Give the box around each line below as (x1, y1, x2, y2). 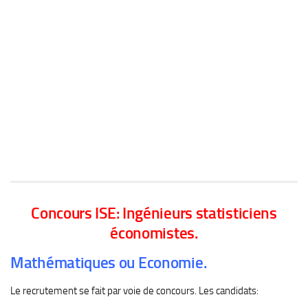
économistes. (110, 223, 198, 243)
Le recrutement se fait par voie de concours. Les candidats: (10, 284, 258, 297)
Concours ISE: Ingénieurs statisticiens (31, 203, 277, 223)
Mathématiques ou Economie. (10, 253, 207, 272)
